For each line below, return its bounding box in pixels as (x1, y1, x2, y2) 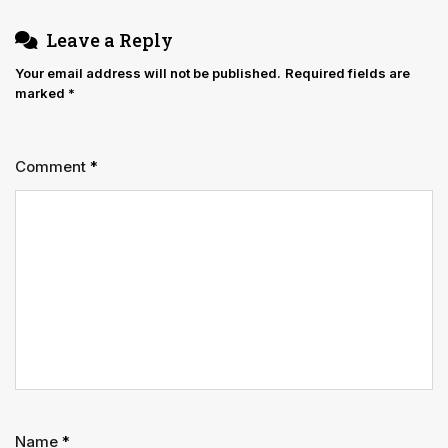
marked (15, 85, 68, 102)
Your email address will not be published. (15, 65, 281, 82)
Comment (15, 157, 90, 177)
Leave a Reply (46, 28, 173, 53)
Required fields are (285, 65, 410, 82)
